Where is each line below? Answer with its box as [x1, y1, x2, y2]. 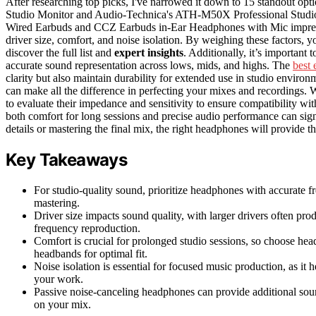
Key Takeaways [6, 149, 128, 170]
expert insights [114, 46, 183, 59]
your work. [34, 272, 83, 285]
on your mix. [34, 298, 91, 310]
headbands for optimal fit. [34, 247, 147, 260]
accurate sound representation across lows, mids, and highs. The [6, 59, 293, 71]
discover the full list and [6, 46, 114, 59]
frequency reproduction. [34, 221, 140, 234]
